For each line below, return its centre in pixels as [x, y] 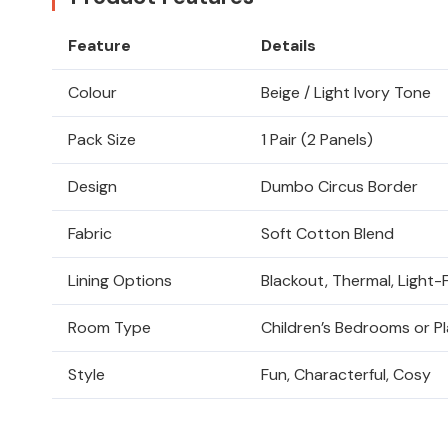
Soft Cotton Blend [327, 234]
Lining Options [120, 281]
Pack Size [102, 140]
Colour [92, 93]
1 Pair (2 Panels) [317, 140]
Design [92, 187]
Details [288, 46]
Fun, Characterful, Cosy [346, 375]
